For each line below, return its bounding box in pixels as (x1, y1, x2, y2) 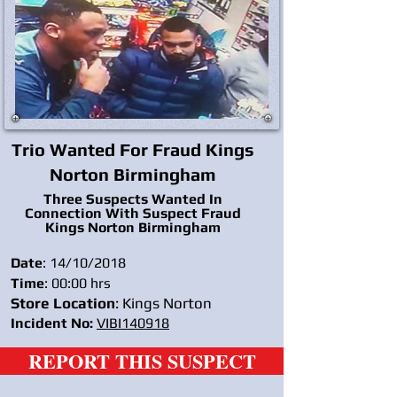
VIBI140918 (97, 314, 169, 331)
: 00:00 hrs (44, 274, 111, 292)
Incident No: (11, 314, 93, 331)
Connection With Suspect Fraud (25, 204, 241, 222)
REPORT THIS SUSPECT (27, 346, 256, 376)
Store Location (11, 293, 115, 312)
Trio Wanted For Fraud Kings (12, 138, 254, 160)
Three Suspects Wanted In (43, 190, 222, 207)
